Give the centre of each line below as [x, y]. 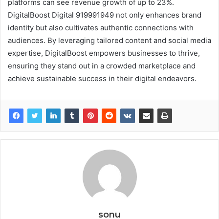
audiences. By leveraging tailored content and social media [109, 40]
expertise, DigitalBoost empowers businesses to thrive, [104, 53]
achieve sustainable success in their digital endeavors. [102, 78]
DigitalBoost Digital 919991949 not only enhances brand [105, 15]
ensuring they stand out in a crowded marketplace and [102, 66]
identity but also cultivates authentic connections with [101, 27]
